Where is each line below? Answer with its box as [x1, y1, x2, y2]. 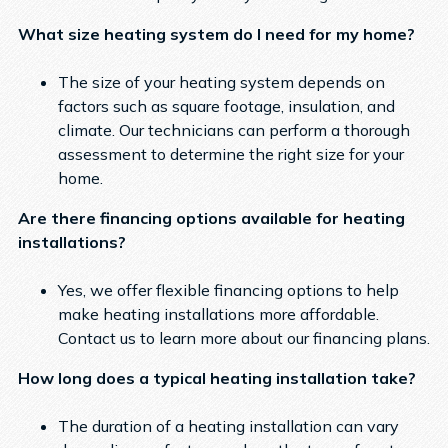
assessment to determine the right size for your [57, 143, 404, 164]
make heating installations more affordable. [57, 303, 379, 324]
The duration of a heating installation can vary [57, 415, 399, 436]
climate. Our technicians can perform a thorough [57, 119, 410, 140]
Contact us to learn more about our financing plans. [57, 327, 430, 348]
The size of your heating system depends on [57, 71, 385, 92]
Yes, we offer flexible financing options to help [57, 279, 399, 300]
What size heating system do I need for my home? [17, 23, 415, 44]
